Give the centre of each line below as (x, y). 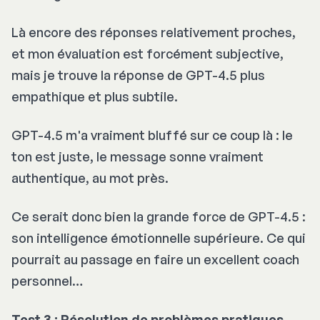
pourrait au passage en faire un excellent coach (155, 259)
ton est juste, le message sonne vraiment (137, 156)
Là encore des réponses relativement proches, (154, 32)
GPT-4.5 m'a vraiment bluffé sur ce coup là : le (152, 135)
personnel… (47, 280)
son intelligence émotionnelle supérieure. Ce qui (159, 237)
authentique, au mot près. (90, 177)
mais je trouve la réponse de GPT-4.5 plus (138, 75)
